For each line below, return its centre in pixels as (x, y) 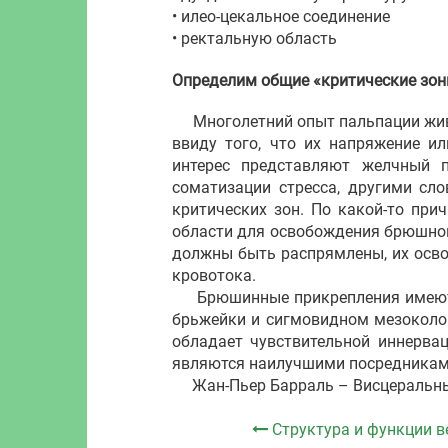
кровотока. (214, 275)
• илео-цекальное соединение (281, 16)
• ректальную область (254, 38)
